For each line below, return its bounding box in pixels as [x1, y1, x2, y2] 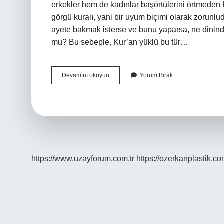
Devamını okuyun [62, 72, 109, 79]
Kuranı [109, 71, 127, 78]
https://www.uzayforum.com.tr [31, 154, 134, 163]
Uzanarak [109, 89, 135, 96]
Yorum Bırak [140, 72, 173, 79]
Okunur [109, 98, 129, 105]
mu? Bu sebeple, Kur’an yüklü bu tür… [51, 38, 188, 46]
